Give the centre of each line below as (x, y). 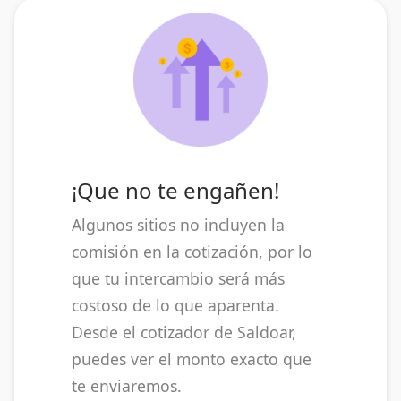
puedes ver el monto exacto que (192, 358)
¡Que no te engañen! (175, 190)
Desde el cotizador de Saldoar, (184, 332)
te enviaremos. (127, 385)
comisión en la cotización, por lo (192, 251)
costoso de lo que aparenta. (175, 305)
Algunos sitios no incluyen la (178, 224)
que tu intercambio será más (178, 278)
